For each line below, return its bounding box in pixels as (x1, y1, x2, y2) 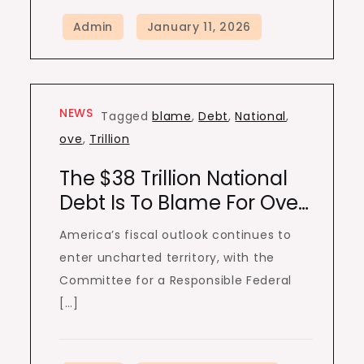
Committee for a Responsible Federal (59, 272, 292, 288)
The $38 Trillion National (59, 165, 288, 192)
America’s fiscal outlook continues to (59, 227, 292, 243)
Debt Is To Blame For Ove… (59, 189, 310, 216)
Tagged (101, 108, 153, 124)
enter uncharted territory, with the (59, 249, 275, 266)
